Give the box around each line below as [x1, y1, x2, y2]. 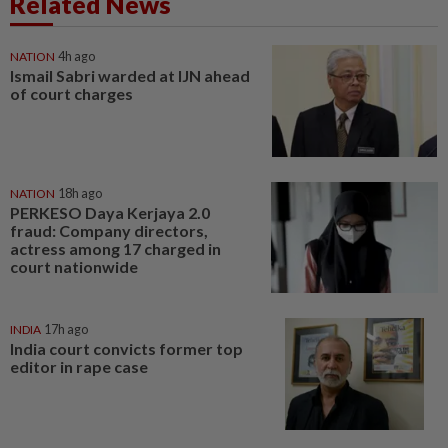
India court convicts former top [10, 339, 243, 359]
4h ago [58, 49, 95, 64]
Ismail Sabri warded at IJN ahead [10, 66, 250, 85]
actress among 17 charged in [10, 238, 221, 258]
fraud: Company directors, [10, 220, 208, 240]
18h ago [58, 185, 102, 201]
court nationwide [10, 256, 138, 276]
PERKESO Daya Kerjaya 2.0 [10, 202, 210, 222]
